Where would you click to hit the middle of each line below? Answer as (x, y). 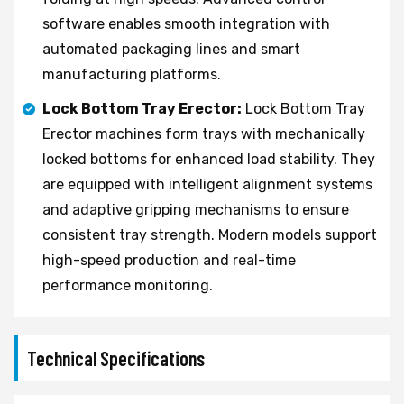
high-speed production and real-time (169, 260)
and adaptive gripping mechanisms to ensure (196, 209)
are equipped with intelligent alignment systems (207, 184)
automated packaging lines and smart (171, 49)
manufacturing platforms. (132, 74)
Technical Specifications (116, 358)
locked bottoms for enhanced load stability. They (209, 159)
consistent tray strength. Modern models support (210, 234)
